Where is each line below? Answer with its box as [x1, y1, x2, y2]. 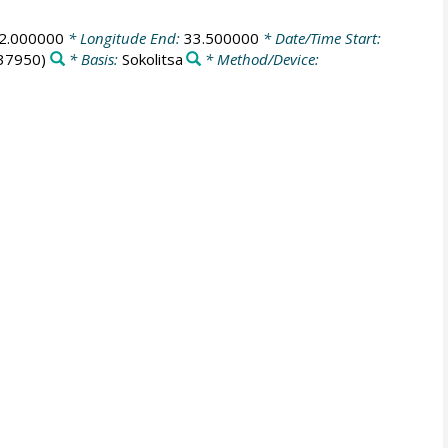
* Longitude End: [63, 28, 184, 48]
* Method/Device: [201, 49, 320, 69]
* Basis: [64, 49, 122, 69]
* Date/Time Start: [258, 28, 381, 48]
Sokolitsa [121, 49, 183, 69]
